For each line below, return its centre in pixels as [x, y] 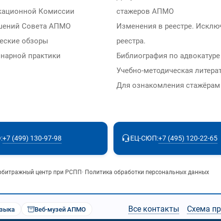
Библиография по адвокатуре [168, 56]
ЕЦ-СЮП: [144, 138]
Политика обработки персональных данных [147, 172]
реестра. [131, 41]
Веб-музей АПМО [60, 209]
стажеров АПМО [145, 12]
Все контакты [153, 209]
